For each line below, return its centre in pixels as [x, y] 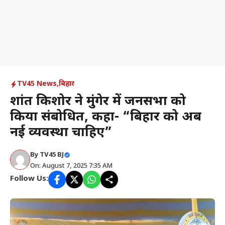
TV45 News [37, 84]
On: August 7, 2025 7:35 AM [71, 166]
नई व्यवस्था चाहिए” [61, 133]
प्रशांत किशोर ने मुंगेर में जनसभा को [98, 102]
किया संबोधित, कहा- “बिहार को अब [106, 118]
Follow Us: [29, 179]
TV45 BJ [52, 155]
